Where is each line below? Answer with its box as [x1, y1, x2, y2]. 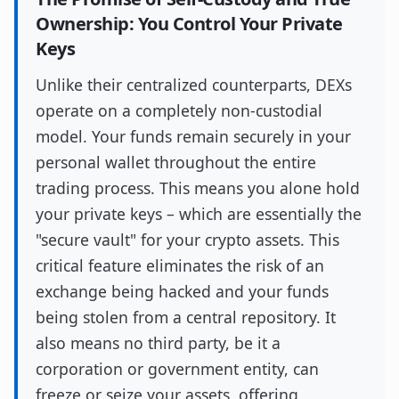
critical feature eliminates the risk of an [36, 255, 324, 276]
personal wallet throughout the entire [36, 151, 316, 173]
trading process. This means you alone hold [36, 177, 360, 199]
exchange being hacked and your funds [36, 281, 329, 302]
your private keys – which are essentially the [36, 203, 362, 224]
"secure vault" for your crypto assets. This [36, 229, 339, 250]
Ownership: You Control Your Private [36, 12, 343, 36]
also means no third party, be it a [36, 332, 281, 354]
